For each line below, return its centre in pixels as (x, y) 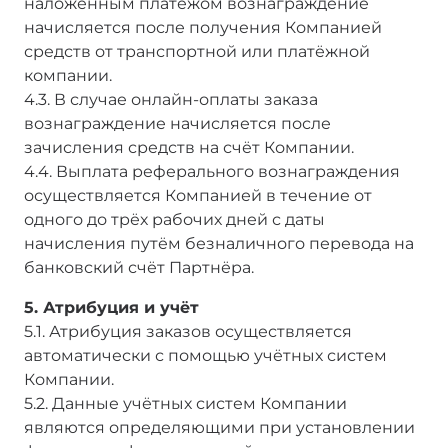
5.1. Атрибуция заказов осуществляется (188, 331)
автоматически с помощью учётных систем (205, 355)
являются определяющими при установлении (219, 427)
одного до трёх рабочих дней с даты (174, 219)
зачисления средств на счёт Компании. (189, 147)
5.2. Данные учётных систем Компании (185, 403)
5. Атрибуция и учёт (111, 307)
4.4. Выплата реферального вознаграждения (212, 171)
